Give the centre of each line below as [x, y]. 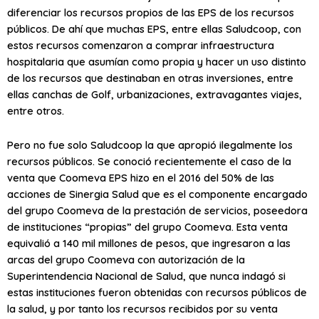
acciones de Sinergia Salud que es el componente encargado [157, 194]
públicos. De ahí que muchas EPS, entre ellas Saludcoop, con [154, 28]
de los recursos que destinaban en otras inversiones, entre [150, 78]
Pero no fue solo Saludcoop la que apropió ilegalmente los [150, 145]
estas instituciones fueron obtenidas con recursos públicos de [157, 293]
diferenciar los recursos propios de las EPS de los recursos [151, 12]
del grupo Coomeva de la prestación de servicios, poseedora [157, 211]
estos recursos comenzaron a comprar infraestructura [141, 45]
